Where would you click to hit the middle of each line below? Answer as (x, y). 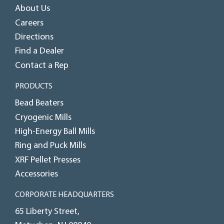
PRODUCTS (34, 87)
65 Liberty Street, (47, 212)
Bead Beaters (39, 103)
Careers (29, 23)
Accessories (36, 174)
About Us (32, 9)
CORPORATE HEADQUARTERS (64, 195)
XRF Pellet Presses (48, 160)
